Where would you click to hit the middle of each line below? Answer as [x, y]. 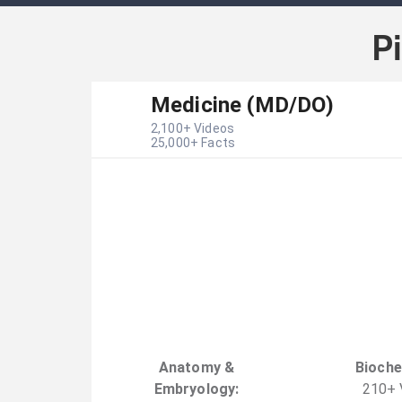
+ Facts [212, 142]
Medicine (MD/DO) [243, 105]
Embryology [195, 389]
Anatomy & [197, 367]
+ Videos [208, 128]
